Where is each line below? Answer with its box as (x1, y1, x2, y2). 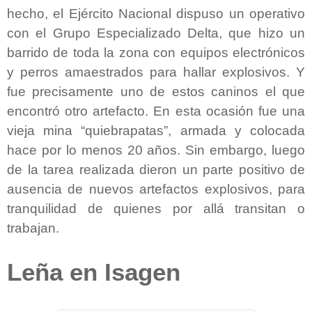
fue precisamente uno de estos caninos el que (7, 84, 305, 99)
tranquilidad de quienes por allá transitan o (7, 201, 305, 216)
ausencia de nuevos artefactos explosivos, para (7, 181, 305, 196)
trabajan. (7, 220, 59, 235)
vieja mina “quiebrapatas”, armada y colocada (7, 123, 305, 138)
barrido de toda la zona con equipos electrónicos (7, 45, 305, 60)
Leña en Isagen (7, 258, 180, 286)
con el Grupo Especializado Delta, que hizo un (7, 25, 305, 40)
